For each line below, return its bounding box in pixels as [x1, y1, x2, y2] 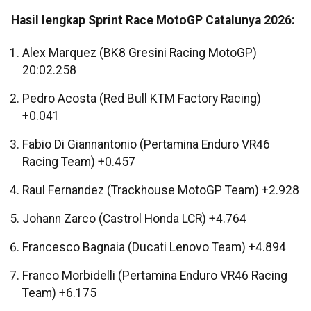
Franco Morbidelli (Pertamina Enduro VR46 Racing [22, 269, 287, 283]
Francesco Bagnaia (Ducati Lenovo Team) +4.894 [22, 240, 286, 255]
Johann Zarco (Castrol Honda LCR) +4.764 [22, 212, 246, 226]
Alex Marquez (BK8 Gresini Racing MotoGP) [22, 46, 257, 60]
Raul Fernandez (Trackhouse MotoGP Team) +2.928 [22, 183, 299, 198]
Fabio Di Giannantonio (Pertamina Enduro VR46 [22, 137, 270, 152]
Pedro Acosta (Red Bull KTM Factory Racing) [22, 92, 261, 106]
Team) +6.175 [22, 286, 96, 301]
